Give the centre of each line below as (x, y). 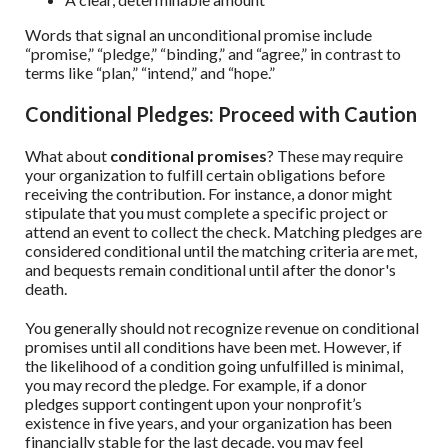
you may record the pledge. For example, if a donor (196, 385)
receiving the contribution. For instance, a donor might (208, 194)
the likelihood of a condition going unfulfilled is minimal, (214, 366)
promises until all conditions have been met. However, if (213, 347)
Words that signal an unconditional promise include (198, 35)
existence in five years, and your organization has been (208, 423)
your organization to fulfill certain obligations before (205, 175)
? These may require (335, 156)
